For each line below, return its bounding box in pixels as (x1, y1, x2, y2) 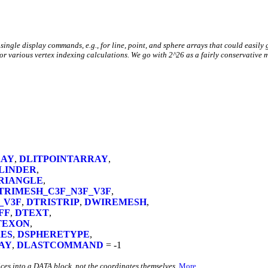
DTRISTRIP (26, 196, 80, 207)
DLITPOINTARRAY (19, 153, 108, 164)
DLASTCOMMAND (17, 239, 103, 250)
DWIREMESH (84, 196, 147, 207)
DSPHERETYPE (17, 229, 90, 239)
